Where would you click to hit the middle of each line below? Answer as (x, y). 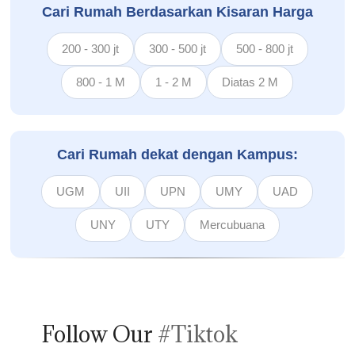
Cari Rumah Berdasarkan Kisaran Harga (177, 11)
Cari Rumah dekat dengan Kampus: (177, 154)
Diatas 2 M (250, 82)
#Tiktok (198, 334)
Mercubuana (232, 224)
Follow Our (100, 334)
